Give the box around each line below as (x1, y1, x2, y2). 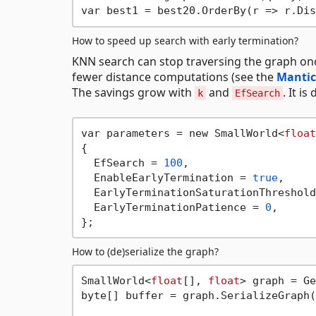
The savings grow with (72, 84, 195, 100)
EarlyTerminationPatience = (80, 200, 265, 214)
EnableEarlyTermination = (80, 171, 253, 184)
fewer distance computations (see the (72, 68, 276, 85)
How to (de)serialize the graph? (72, 244, 219, 258)
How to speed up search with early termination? (72, 33, 298, 47)
